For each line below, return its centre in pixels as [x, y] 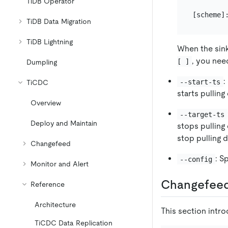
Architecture [55, 205]
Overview [46, 103]
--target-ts [202, 114]
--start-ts [200, 82]
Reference [48, 184]
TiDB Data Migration [59, 21]
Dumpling [42, 62]
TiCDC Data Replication [74, 223]
